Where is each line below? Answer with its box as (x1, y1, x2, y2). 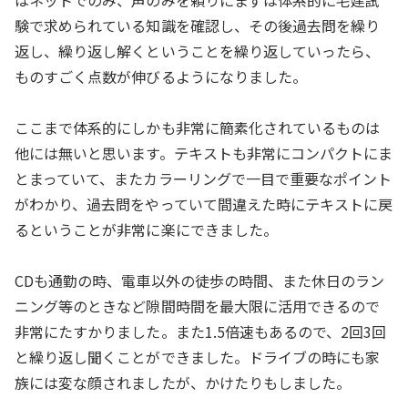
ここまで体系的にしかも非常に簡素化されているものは (15, 117, 381, 138)
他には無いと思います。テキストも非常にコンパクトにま (15, 142, 393, 164)
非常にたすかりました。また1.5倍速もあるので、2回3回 (15, 321, 387, 342)
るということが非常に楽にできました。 (15, 219, 278, 240)
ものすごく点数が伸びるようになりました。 (15, 66, 307, 87)
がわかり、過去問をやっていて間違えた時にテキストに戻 (15, 193, 393, 215)
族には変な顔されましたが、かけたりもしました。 (15, 372, 352, 393)
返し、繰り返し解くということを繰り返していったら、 (15, 40, 381, 62)
